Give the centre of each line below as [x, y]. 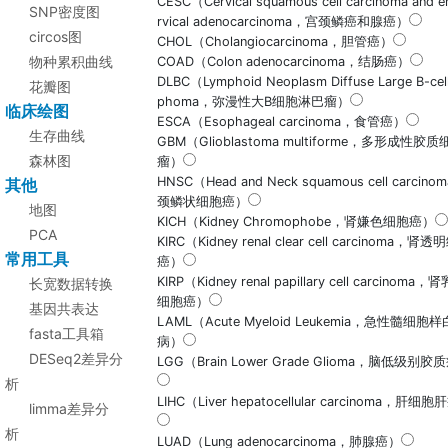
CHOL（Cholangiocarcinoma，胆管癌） [275, 41]
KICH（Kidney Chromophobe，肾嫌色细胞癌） [296, 221]
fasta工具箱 [66, 333]
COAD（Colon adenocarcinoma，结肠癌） [283, 61]
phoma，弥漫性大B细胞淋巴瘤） [253, 101]
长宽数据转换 [71, 283]
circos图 [55, 36]
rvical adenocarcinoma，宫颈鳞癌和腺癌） [283, 21]
